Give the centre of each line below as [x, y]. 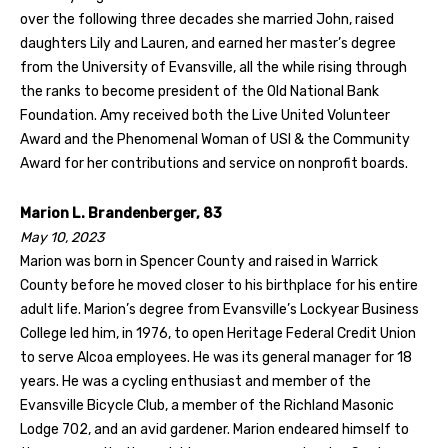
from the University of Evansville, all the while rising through [213, 67]
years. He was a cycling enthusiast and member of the [195, 381]
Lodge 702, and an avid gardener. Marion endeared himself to [214, 429]
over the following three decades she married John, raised [207, 19]
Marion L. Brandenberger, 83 [121, 213]
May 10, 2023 [62, 237]
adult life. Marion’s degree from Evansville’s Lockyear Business [219, 309]
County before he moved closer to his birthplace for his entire [219, 285]
